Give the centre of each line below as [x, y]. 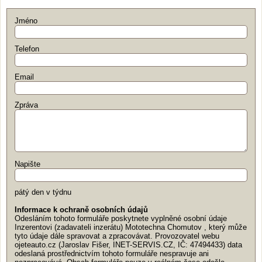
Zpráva [26, 105]
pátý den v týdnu [43, 192]
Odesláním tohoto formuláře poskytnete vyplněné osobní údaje [121, 218]
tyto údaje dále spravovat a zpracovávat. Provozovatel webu [117, 236]
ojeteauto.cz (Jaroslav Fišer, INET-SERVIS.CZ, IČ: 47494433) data [128, 244]
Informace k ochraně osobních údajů [81, 209]
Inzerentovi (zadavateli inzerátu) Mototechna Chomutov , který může [131, 227]
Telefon [27, 49]
